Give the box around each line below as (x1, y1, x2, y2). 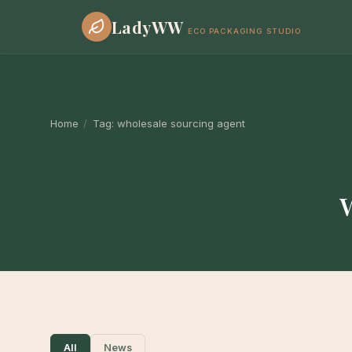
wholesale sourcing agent (116, 117, 245, 130)
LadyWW (112, 15, 184, 38)
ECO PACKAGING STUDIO (187, 26, 302, 35)
